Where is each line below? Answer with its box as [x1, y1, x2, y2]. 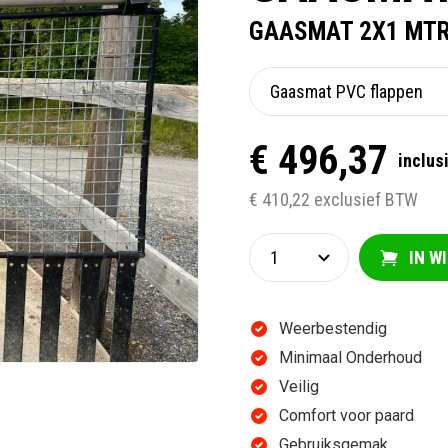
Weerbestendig [279, 319, 387, 338]
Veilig [279, 377, 319, 396]
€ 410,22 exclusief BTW [249, 189, 418, 210]
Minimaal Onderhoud [279, 348, 422, 367]
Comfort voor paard [279, 406, 414, 425]
